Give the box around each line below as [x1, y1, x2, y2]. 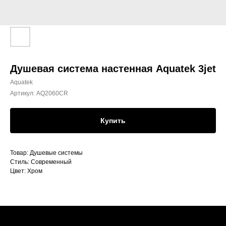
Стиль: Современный [10, 158, 72, 165]
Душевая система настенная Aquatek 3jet [10, 63, 216, 74]
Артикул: [10, 90, 36, 97]
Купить [100, 117, 126, 125]
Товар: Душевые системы [10, 149, 83, 156]
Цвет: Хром [10, 167, 42, 175]
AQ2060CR [36, 90, 68, 97]
